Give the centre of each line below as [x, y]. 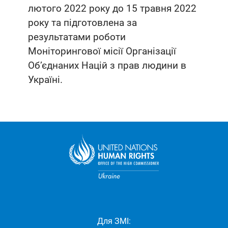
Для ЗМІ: [114, 221]
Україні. [45, 79]
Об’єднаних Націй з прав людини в [107, 65]
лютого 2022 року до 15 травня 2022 [112, 8]
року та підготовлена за [82, 22]
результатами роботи [77, 37]
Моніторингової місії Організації [102, 51]
